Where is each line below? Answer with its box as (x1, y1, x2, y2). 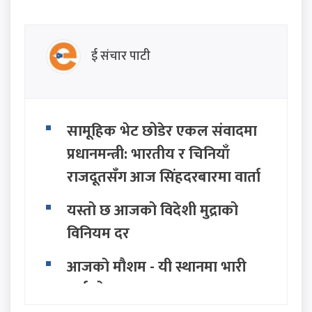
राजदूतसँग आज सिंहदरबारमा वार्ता (67, 164, 260, 191)
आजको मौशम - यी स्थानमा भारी (67, 254, 247, 281)
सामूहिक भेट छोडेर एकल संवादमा (67, 118, 257, 145)
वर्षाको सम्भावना (67, 277, 159, 304)
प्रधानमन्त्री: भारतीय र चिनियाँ (67, 141, 230, 168)
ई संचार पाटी (91, 45, 150, 67)
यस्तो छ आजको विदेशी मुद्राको (67, 198, 238, 224)
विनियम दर (67, 221, 130, 247)
